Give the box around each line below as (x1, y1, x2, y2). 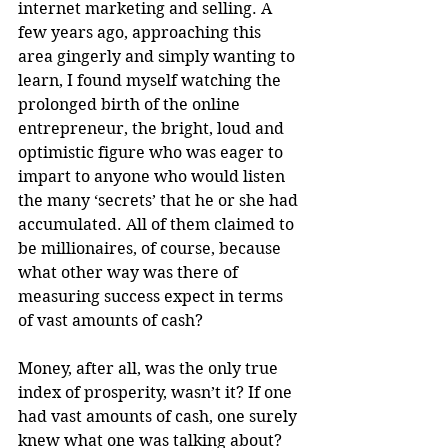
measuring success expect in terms (18, 286, 287, 306)
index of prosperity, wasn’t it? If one (18, 382, 296, 402)
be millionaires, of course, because (18, 238, 285, 258)
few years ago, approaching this (18, 22, 265, 42)
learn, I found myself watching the (18, 70, 285, 90)
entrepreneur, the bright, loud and (18, 118, 288, 138)
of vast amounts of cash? (18, 310, 203, 330)
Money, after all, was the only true (18, 358, 282, 378)
